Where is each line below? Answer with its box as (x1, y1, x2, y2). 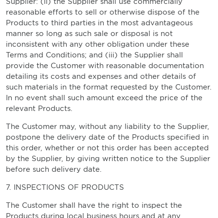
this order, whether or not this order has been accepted (6, 144, 209, 152)
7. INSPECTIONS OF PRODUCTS (6, 183, 124, 192)
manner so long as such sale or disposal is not (6, 29, 173, 38)
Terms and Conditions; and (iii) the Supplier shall (6, 51, 183, 59)
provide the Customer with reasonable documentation (6, 61, 204, 70)
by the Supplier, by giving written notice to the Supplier (6, 154, 210, 163)
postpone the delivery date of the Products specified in (6, 133, 209, 142)
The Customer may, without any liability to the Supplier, (6, 122, 209, 131)
